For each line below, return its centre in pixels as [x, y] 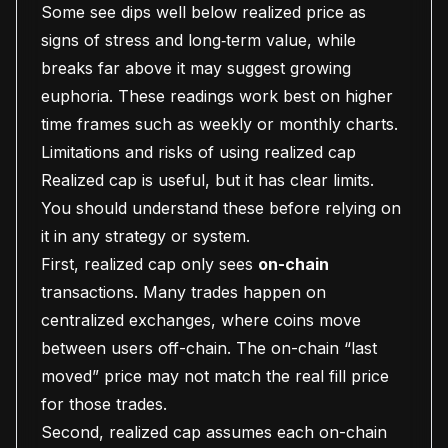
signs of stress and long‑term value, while [198, 40]
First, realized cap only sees [149, 264]
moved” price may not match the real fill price [215, 376]
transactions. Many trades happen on [183, 292]
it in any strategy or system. [145, 236]
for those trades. [104, 404]
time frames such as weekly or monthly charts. [219, 124]
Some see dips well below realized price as [203, 12]
